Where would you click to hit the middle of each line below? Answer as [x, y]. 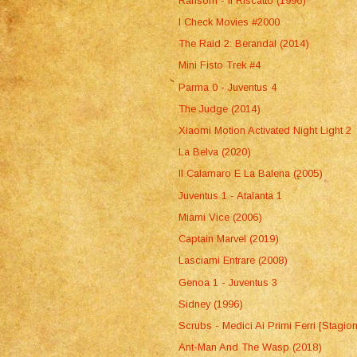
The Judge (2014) [220, 108]
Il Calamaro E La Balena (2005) [251, 174]
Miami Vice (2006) [221, 217]
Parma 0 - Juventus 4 [228, 87]
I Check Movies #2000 [229, 22]
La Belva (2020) [215, 152]
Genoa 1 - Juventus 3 [228, 282]
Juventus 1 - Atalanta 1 [231, 195]
